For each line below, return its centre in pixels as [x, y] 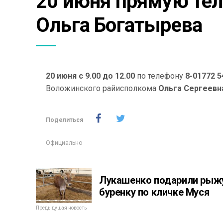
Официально [64, 143]
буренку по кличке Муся [154, 192]
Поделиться [64, 120]
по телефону [159, 76]
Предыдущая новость [61, 208]
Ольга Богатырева [119, 25]
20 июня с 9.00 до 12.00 [90, 76]
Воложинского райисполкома [102, 88]
